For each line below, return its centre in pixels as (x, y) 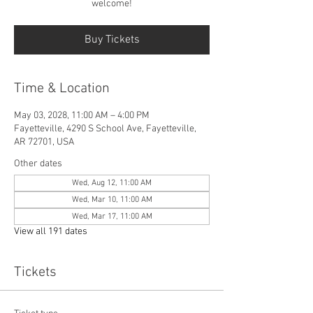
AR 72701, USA (44, 142)
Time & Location (62, 88)
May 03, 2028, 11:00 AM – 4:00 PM (82, 115)
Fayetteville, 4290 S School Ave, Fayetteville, (105, 129)
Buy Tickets (112, 39)
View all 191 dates (51, 231)
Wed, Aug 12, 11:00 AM (112, 183)
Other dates (38, 163)
